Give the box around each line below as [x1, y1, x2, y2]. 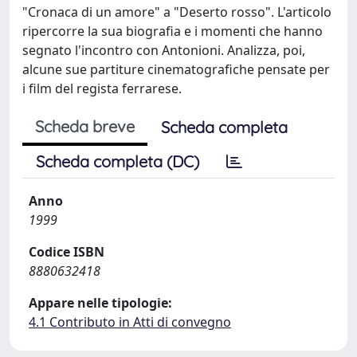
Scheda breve [35, 116, 135, 136]
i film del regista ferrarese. [22, 80, 182, 97]
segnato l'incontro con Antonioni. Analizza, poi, [22, 41, 305, 59]
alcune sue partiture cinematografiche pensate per [22, 61, 330, 78]
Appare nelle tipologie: [29, 294, 172, 312]
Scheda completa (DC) [36, 151, 199, 171]
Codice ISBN [29, 243, 104, 261]
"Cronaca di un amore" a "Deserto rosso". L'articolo [22, 3, 331, 21]
